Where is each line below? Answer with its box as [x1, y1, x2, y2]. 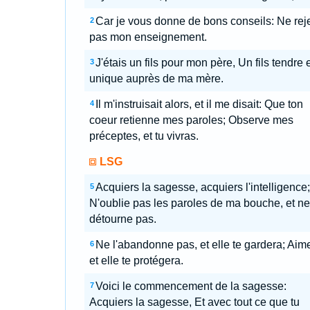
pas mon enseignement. [89, 31, 207, 43]
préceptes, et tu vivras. [89, 130, 199, 142]
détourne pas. [89, 213, 156, 225]
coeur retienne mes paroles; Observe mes [89, 114, 293, 126]
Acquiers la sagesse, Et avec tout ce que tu [89, 296, 300, 308]
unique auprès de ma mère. [89, 73, 224, 84]
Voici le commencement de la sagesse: [95, 280, 286, 292]
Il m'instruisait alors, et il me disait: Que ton [95, 98, 303, 110]
